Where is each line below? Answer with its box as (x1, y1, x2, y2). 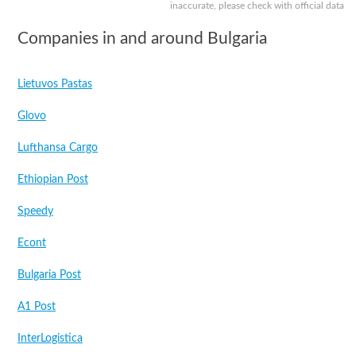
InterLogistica (17, 333, 83, 344)
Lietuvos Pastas (17, 79, 92, 90)
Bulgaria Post (17, 269, 81, 281)
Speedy (17, 206, 53, 217)
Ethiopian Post (17, 174, 88, 185)
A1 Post (17, 301, 56, 312)
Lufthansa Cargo (17, 142, 98, 153)
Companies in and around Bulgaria (17, 30, 267, 47)
